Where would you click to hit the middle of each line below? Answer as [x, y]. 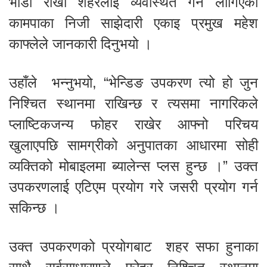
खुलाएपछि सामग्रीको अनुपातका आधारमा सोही [133, 145]
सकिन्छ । [34, 207]
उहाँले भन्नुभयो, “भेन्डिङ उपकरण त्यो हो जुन [133, 82]
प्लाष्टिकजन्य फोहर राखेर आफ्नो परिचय [133, 124]
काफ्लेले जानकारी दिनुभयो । [80, 44]
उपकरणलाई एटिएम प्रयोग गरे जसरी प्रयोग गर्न [133, 187]
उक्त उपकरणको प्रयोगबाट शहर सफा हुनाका [133, 246]
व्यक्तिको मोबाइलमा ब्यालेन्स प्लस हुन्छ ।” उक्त [133, 166]
